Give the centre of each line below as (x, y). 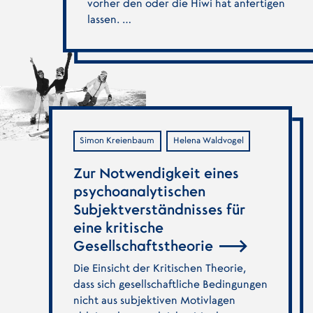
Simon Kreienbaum (117, 141)
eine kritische (118, 228)
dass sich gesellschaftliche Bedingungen (170, 285)
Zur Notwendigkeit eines (156, 174)
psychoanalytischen (139, 192)
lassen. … (109, 20)
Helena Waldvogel (208, 141)
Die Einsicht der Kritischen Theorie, (159, 269)
